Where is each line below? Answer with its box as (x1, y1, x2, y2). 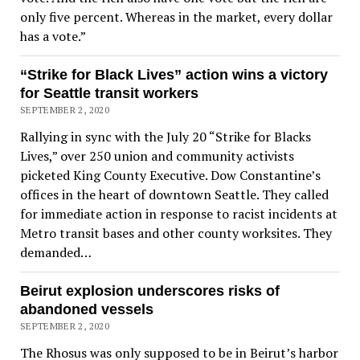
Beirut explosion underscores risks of (19, 283, 280, 299)
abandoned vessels (19, 301, 153, 317)
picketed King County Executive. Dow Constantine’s (19, 166, 321, 184)
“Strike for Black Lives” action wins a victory (19, 67, 328, 83)
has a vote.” (19, 27, 86, 45)
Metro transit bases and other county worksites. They (19, 224, 332, 242)
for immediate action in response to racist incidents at (19, 205, 337, 223)
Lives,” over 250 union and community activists (19, 147, 294, 165)
